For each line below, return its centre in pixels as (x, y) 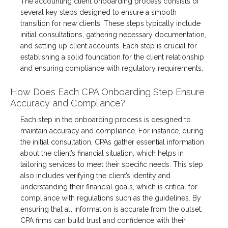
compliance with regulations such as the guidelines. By (111, 198)
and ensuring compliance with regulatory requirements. (112, 68)
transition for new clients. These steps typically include (110, 24)
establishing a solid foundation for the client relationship (112, 57)
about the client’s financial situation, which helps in (102, 153)
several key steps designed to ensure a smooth (98, 12)
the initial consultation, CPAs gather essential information (112, 142)
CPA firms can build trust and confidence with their (103, 221)
